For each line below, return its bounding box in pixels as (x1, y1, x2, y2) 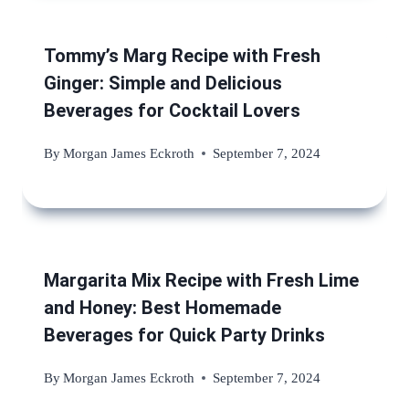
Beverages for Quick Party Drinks (44, 324, 325, 347)
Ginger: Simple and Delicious (44, 71, 282, 94)
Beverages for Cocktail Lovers (44, 99, 300, 121)
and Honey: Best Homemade (44, 297, 281, 320)
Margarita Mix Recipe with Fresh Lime (44, 269, 359, 292)
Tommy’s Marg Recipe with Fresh (44, 44, 320, 67)
